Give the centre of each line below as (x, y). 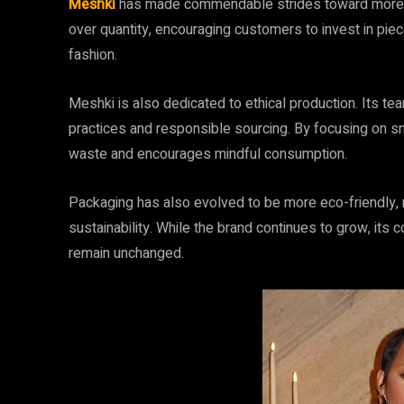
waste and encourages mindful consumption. (208, 154)
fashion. (93, 55)
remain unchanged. (126, 253)
